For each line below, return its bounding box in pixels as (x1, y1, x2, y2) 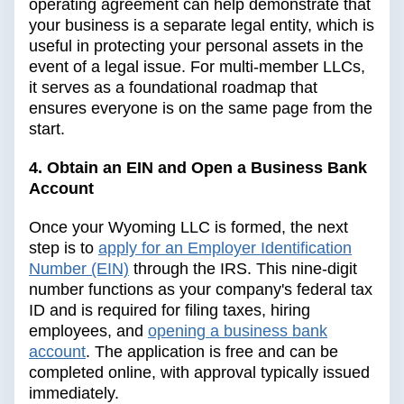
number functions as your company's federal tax (29, 280, 372, 299)
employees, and (29, 322, 143, 341)
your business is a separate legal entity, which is (29, 16, 374, 35)
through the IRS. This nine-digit (133, 260, 357, 279)
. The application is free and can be (86, 343, 338, 362)
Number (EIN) (29, 260, 129, 279)
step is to (29, 239, 94, 258)
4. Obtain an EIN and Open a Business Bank (29, 159, 367, 178)
